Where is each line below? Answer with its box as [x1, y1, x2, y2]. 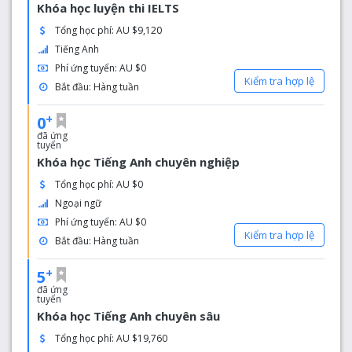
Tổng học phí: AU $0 [55, 178, 144, 191]
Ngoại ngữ [55, 196, 102, 210]
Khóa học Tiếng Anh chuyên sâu [37, 308, 220, 324]
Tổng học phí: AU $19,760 [55, 332, 168, 345]
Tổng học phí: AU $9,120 [55, 24, 163, 37]
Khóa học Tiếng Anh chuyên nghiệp [37, 154, 240, 170]
